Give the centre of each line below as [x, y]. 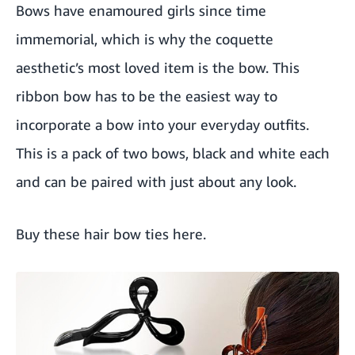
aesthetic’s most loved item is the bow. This [158, 67]
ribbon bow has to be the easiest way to [147, 95]
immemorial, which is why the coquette [145, 38]
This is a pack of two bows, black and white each [173, 153]
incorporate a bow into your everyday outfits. [162, 124]
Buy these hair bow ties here [109, 233]
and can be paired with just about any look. [156, 181]
